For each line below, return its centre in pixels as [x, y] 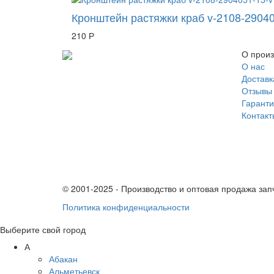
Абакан [63, 259]
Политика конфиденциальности [126, 207]
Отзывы [257, 91]
